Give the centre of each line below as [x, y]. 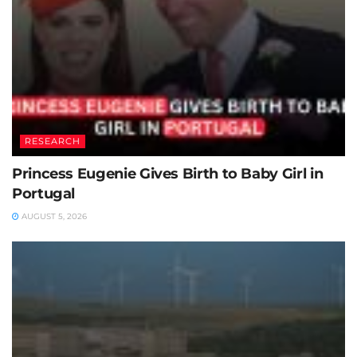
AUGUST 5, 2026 [53, 216]
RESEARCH [53, 141]
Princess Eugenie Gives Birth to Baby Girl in [168, 174]
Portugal [44, 194]
